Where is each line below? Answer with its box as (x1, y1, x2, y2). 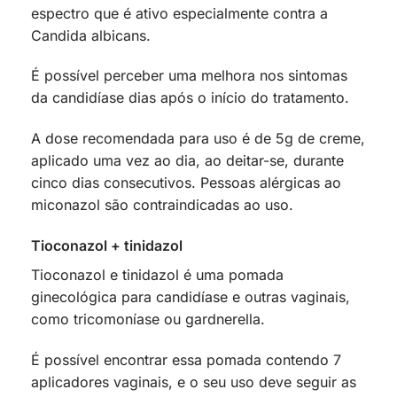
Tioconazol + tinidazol (31, 236, 183, 254)
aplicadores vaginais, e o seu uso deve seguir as (31, 372, 356, 391)
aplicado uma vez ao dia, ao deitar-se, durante (31, 152, 344, 170)
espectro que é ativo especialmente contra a (31, 4, 328, 22)
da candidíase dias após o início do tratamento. (31, 89, 354, 107)
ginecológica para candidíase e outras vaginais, (31, 287, 350, 306)
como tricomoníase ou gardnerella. (31, 309, 265, 328)
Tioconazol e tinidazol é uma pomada (31, 265, 284, 284)
